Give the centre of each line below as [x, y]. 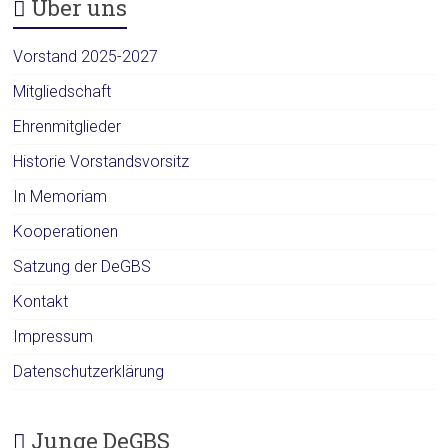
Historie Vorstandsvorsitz [101, 161]
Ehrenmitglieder [67, 126]
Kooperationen [66, 231]
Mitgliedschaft [62, 91]
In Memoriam [60, 196]
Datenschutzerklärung [89, 371]
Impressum [53, 336]
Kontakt [41, 301]
